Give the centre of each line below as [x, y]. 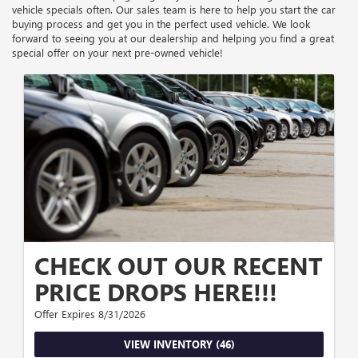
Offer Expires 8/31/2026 [90, 313]
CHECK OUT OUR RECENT [179, 265]
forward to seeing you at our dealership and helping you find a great [173, 38]
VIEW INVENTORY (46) [179, 344]
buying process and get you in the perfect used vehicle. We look [161, 24]
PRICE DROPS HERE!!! [156, 291]
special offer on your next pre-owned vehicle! [117, 53]
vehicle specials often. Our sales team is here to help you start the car [174, 10]
